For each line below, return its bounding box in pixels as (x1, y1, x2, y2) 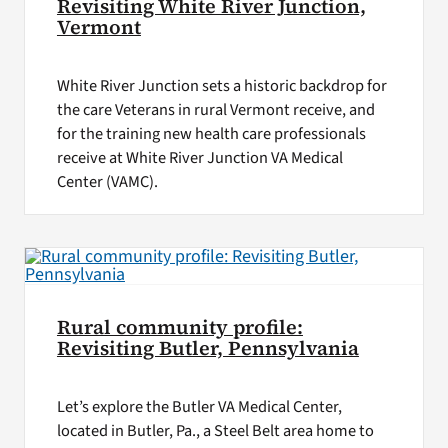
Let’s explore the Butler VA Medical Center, (56, 394, 342, 419)
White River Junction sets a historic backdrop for (56, 74, 387, 99)
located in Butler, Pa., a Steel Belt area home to (56, 418, 374, 443)
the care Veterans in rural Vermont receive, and (56, 98, 375, 123)
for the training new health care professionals (56, 122, 366, 147)
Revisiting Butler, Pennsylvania (56, 334, 359, 362)
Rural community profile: (56, 313, 303, 341)
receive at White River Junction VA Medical (56, 146, 343, 171)
